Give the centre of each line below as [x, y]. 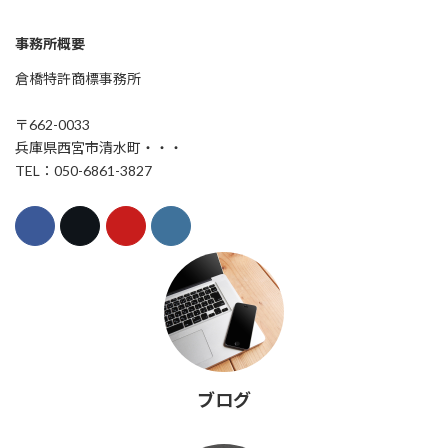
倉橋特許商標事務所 [78, 79]
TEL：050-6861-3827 [83, 171]
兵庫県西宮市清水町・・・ [99, 148]
